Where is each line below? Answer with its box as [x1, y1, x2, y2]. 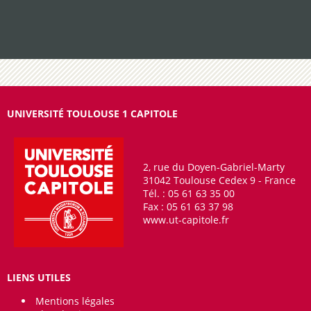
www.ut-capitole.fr [143, 213, 229, 226]
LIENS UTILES [7, 271, 71, 284]
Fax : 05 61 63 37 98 [143, 200, 233, 213]
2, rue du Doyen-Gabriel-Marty [143, 160, 285, 174]
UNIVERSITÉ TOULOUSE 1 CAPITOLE [7, 107, 178, 120]
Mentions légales [35, 294, 115, 308]
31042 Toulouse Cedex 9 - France [143, 174, 296, 187]
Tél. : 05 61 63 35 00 [143, 187, 235, 200]
